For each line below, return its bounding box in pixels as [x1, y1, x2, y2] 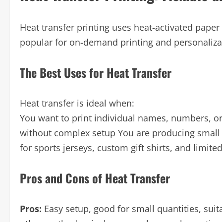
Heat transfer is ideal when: [20, 97, 134, 109]
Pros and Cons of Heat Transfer [20, 169, 170, 187]
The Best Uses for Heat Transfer [20, 63, 171, 81]
